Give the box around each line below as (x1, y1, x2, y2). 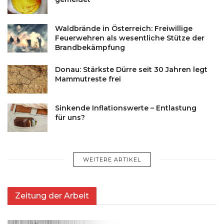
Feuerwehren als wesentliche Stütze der (55, 33, 204, 42)
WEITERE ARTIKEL (83, 156, 141, 163)
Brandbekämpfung (55, 42, 125, 52)
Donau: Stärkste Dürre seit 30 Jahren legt (55, 64, 207, 74)
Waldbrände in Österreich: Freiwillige (55, 23, 192, 33)
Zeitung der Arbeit (15, 191, 89, 201)
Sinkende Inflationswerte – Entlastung (55, 103, 196, 113)
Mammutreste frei (55, 74, 121, 83)
